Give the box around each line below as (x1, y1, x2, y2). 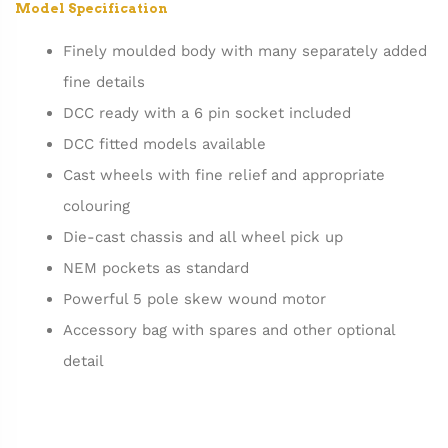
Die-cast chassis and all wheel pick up (62, 228, 343, 247)
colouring (62, 197, 130, 216)
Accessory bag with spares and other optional (62, 321, 395, 340)
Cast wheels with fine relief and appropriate (62, 166, 385, 185)
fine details (62, 73, 145, 92)
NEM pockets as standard (62, 259, 249, 278)
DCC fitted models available (62, 135, 266, 154)
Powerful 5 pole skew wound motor (62, 290, 326, 309)
